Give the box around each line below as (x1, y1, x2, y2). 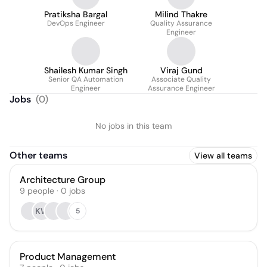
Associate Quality (151, 74, 211, 84)
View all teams (194, 150, 252, 161)
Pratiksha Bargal (44, 9, 107, 20)
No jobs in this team (95, 120, 172, 131)
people (27, 185, 54, 196)
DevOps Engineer (46, 18, 105, 28)
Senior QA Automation (48, 74, 123, 84)
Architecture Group (20, 173, 105, 186)
